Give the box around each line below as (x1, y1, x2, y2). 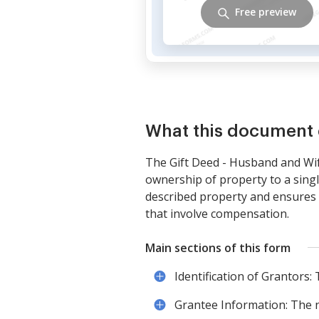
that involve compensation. (145, 205, 289, 221)
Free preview (235, 5, 296, 19)
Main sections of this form (145, 239, 291, 256)
